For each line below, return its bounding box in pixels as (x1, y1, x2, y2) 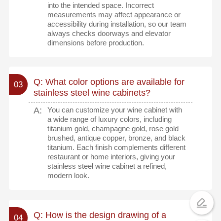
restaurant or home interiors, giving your (47, 152, 176, 161)
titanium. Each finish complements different (47, 143, 186, 152)
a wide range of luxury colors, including (47, 115, 172, 124)
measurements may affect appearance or (47, 10, 181, 19)
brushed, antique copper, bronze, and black (47, 134, 186, 143)
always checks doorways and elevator (47, 29, 171, 37)
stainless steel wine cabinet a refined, (47, 162, 167, 171)
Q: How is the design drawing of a (33, 210, 166, 220)
